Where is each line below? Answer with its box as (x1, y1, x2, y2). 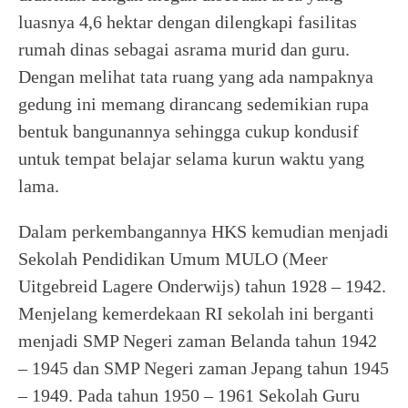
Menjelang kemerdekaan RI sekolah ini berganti (18, 303, 374, 323)
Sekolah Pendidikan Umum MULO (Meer (18, 249, 328, 269)
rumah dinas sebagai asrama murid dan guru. (18, 39, 350, 59)
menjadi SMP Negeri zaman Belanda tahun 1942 (18, 331, 377, 351)
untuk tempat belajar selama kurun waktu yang (18, 148, 364, 168)
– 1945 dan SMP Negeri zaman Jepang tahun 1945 (18, 358, 389, 378)
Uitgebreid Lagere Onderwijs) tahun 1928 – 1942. (18, 276, 386, 296)
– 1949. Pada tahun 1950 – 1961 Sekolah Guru (18, 385, 360, 405)
